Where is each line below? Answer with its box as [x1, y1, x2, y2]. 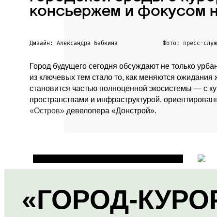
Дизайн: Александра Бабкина [30, 40, 118, 46]
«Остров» [30, 107, 64, 115]
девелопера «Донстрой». [64, 107, 156, 115]
